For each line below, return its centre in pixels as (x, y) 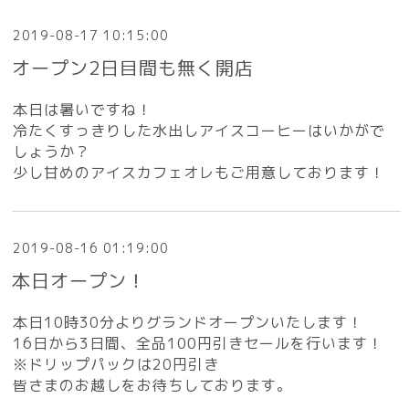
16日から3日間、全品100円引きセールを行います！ (199, 344)
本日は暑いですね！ (83, 110)
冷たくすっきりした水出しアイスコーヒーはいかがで (199, 131)
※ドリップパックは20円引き (116, 365)
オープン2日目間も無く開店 (133, 68)
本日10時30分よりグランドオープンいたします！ (189, 323)
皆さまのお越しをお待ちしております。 (153, 386)
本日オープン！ (79, 281)
